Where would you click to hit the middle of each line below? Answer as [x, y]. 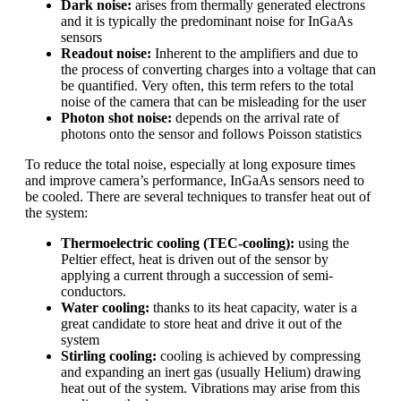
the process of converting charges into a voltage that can [218, 70]
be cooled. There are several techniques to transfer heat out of [198, 197]
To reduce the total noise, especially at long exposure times [190, 165]
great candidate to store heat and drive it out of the [201, 324]
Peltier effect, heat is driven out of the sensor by [195, 260]
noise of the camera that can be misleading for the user [213, 102]
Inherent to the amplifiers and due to [255, 54]
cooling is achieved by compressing [259, 356]
